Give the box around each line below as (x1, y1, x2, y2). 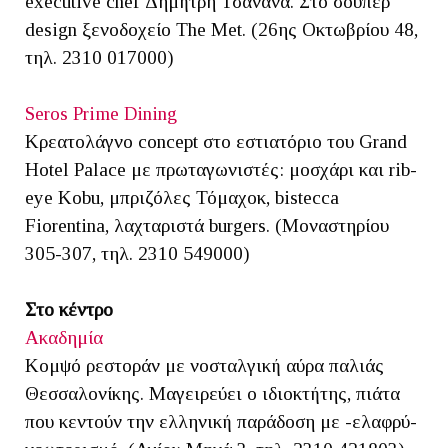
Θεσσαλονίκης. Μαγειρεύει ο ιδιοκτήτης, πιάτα (25, 383, 400, 405)
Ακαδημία (25, 327, 103, 349)
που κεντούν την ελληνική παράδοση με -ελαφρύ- (25, 411, 417, 433)
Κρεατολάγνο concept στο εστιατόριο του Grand (25, 131, 407, 153)
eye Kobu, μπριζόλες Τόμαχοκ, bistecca (25, 187, 339, 209)
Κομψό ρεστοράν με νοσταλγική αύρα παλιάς (25, 355, 384, 377)
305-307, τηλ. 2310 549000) (25, 243, 250, 265)
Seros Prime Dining (25, 103, 177, 125)
